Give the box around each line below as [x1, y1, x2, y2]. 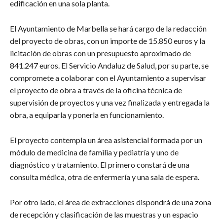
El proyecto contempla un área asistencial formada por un [10, 135, 202, 145]
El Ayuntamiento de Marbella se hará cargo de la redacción [10, 23, 207, 33]
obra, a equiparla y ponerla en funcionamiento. [10, 110, 165, 119]
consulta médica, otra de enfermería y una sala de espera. [10, 172, 199, 182]
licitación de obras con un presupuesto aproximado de [10, 48, 191, 58]
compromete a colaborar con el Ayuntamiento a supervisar [10, 73, 206, 82]
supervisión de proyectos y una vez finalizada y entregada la [10, 97, 210, 107]
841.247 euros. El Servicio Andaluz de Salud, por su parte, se [10, 60, 209, 70]
